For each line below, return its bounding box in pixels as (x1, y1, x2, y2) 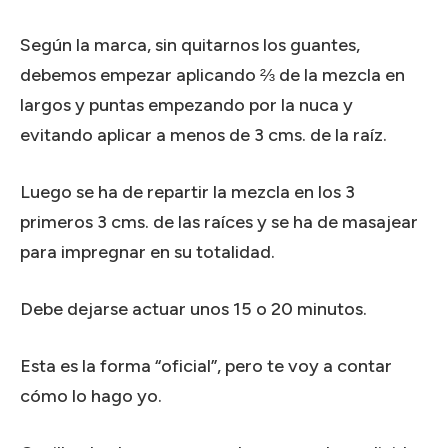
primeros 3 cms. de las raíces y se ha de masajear (20, 210, 418, 233)
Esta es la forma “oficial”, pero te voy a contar (20, 354, 392, 377)
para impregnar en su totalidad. (20, 240, 275, 263)
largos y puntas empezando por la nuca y (20, 93, 353, 116)
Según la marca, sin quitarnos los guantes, (20, 33, 360, 56)
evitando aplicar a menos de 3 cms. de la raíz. (20, 123, 387, 146)
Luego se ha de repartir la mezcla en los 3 (20, 180, 355, 203)
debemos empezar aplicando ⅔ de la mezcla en (20, 63, 405, 86)
